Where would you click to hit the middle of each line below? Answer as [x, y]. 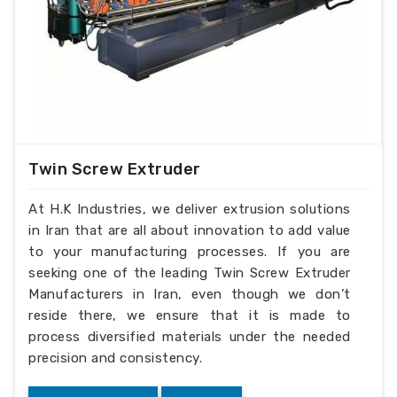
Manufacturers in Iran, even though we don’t [190, 294]
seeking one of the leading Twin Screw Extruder [190, 272]
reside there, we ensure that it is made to [190, 315]
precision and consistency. [116, 358]
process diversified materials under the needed [190, 336]
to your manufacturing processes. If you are [190, 251]
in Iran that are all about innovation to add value [190, 230]
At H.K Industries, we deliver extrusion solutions [190, 209]
